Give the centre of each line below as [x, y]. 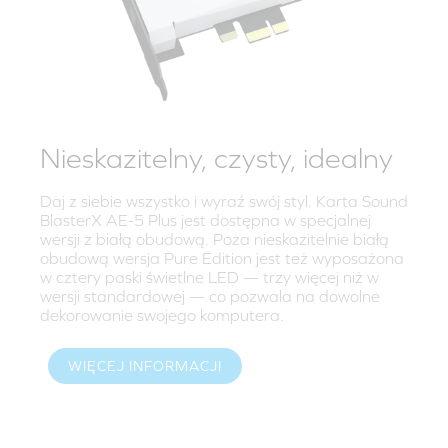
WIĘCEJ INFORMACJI [145, 366]
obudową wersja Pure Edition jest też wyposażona [222, 257]
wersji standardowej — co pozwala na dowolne [210, 295]
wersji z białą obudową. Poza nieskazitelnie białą [214, 238]
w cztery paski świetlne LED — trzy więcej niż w [209, 276]
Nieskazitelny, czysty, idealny [216, 157]
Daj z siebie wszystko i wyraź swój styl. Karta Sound [224, 200]
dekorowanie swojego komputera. [162, 314]
